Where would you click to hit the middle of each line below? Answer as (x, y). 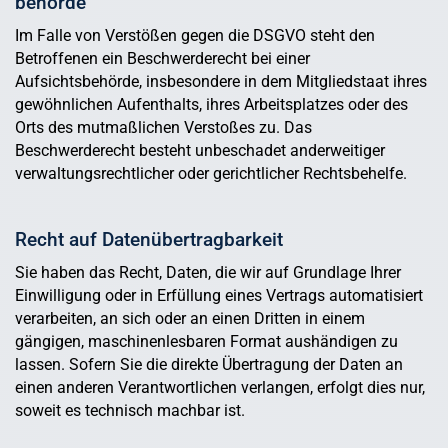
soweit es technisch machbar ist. (130, 411)
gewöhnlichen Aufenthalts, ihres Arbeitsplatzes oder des (211, 105)
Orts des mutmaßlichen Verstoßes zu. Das (163, 128)
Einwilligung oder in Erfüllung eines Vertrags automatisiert (219, 296)
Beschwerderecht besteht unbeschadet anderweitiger (200, 151)
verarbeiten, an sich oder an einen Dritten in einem (190, 319)
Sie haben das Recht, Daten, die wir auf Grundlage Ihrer (208, 273)
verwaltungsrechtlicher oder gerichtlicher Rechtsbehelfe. (211, 174)
